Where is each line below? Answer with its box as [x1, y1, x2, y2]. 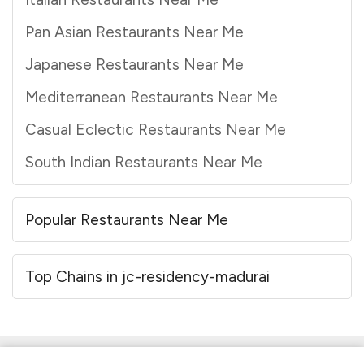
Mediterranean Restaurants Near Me [25, 88, 278, 107]
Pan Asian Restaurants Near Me [25, 23, 244, 42]
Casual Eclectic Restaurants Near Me [25, 120, 286, 140]
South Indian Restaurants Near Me [25, 153, 262, 172]
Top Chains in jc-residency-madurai [25, 267, 270, 287]
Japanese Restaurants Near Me [25, 55, 244, 75]
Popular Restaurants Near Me [25, 210, 228, 230]
